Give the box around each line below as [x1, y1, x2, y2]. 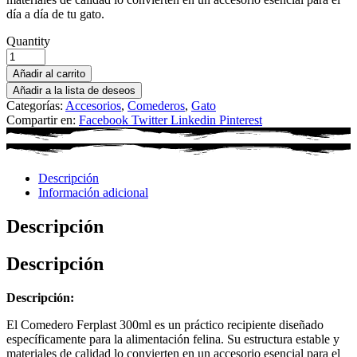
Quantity [6, 33, 50, 48]
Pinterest [219, 112, 262, 127]
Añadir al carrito [13, 67, 85, 80]
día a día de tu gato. [6, 6, 104, 21]
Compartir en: [6, 112, 76, 127]
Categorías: [6, 98, 65, 112]
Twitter [131, 112, 167, 127]
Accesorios [65, 98, 121, 112]
